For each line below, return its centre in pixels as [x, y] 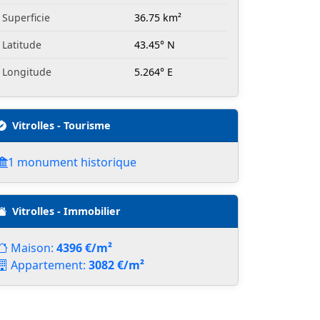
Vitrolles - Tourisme [61, 126]
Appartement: [50, 265]
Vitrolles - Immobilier [66, 211]
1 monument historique [72, 162]
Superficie [26, 18]
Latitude [22, 45]
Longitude [27, 72]
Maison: [34, 248]
